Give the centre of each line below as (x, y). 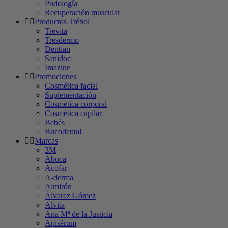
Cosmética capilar (73, 113)
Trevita (56, 31)
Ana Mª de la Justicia (79, 214)
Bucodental (63, 131)
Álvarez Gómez (70, 195)
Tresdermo (62, 40)
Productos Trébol (62, 21)
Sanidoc (58, 58)
